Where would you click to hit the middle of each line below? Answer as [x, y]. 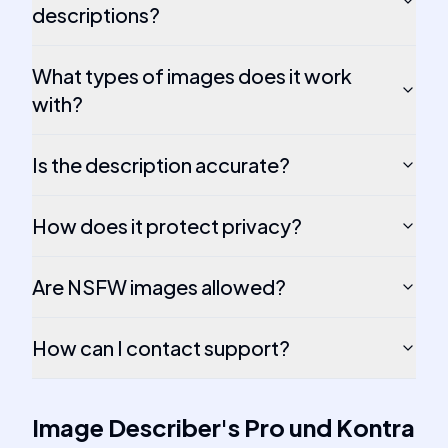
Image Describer [126, 427]
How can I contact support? [161, 347]
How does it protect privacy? [167, 225]
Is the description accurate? [161, 164]
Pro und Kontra [329, 427]
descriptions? [96, 14]
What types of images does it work [192, 75]
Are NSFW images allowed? [159, 286]
